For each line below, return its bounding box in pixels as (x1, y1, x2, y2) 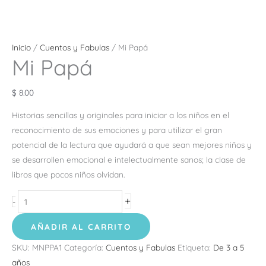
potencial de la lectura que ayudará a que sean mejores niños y (12, 140, 252, 150)
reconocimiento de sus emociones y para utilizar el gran (12, 125, 222, 135)
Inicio (12, 42, 31, 53)
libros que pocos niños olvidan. (12, 169, 125, 180)
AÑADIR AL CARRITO (31, 221, 131, 232)
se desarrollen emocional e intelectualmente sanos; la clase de (12, 154, 246, 165)
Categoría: (64, 242, 106, 253)
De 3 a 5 (213, 242, 244, 253)
